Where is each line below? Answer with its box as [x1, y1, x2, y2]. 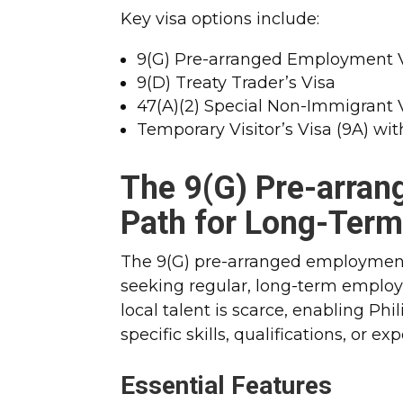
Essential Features [121, 370, 333, 400]
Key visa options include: [121, 8, 320, 29]
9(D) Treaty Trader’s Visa [137, 72, 336, 93]
